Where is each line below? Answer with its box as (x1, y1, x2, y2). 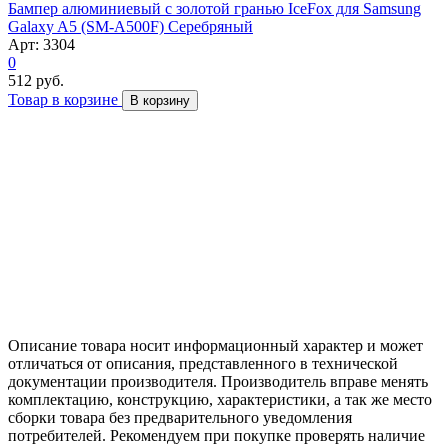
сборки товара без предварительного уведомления (8, 408, 352, 426)
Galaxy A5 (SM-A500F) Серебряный (8, 17, 253, 35)
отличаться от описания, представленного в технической (8, 354, 398, 372)
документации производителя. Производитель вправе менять (8, 372, 428, 390)
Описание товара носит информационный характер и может (8, 336, 423, 354)
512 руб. (8, 71, 64, 89)
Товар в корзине (8, 90, 122, 108)
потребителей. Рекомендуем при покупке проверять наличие (8, 426, 425, 444)
